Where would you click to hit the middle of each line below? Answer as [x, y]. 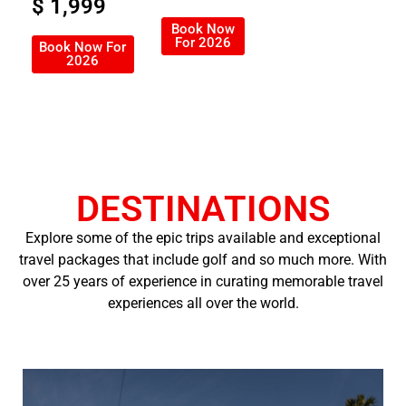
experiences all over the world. [203, 303]
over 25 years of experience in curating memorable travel [203, 281]
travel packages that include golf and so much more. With [203, 259]
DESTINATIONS [203, 208]
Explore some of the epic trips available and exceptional [203, 237]
